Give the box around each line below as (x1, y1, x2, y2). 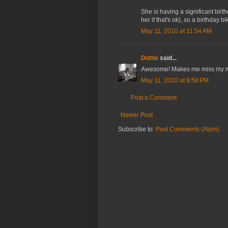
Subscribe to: (118, 126, 156, 133)
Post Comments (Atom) (156, 126, 219, 133)
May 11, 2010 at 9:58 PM (141, 77, 209, 84)
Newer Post (121, 111, 153, 119)
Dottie (141, 54, 158, 62)
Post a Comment (131, 94, 177, 102)
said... (158, 54, 177, 62)
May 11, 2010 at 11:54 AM (141, 27, 212, 35)
